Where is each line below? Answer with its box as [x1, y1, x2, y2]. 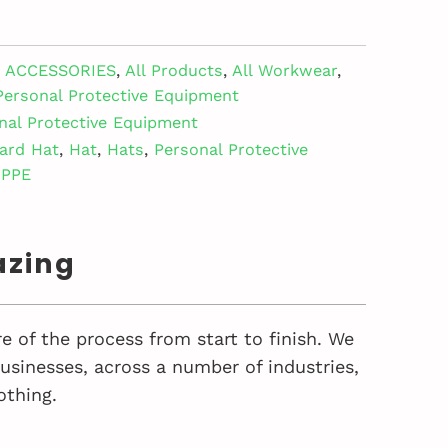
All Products [125, 60, 223, 80]
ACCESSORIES [5, 60, 116, 80]
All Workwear [232, 60, 337, 80]
